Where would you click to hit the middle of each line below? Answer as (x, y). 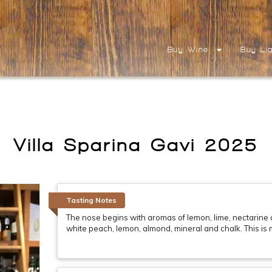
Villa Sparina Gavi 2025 (136, 145)
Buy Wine (188, 50)
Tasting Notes (91, 200)
